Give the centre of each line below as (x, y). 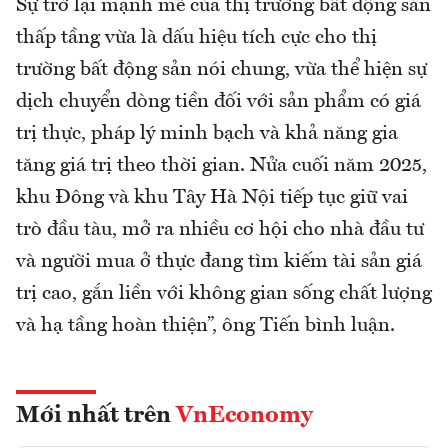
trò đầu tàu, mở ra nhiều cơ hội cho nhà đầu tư (220, 230)
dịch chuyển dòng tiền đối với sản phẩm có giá (218, 102)
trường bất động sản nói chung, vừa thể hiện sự (221, 70)
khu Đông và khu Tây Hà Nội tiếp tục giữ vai (212, 198)
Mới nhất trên (96, 416)
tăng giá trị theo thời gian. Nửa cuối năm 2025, (221, 166)
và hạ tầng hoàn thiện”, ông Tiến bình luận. (205, 326)
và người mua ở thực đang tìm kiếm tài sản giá (219, 262)
